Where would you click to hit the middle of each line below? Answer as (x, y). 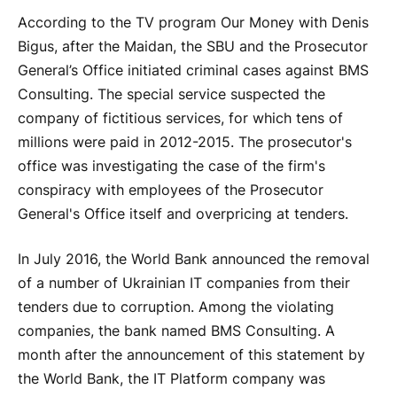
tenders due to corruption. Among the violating (176, 307)
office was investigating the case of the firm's (171, 166)
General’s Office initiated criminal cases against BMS (193, 70)
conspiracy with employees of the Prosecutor (171, 190)
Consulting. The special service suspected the (171, 94)
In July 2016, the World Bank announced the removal (194, 260)
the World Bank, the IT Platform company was (171, 379)
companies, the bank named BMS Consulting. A (176, 331)
